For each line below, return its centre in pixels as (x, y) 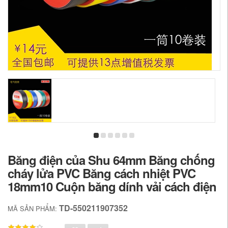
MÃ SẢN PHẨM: (33, 208)
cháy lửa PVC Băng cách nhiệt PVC (102, 173)
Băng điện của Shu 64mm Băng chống (111, 160)
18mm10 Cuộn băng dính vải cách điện (112, 186)
